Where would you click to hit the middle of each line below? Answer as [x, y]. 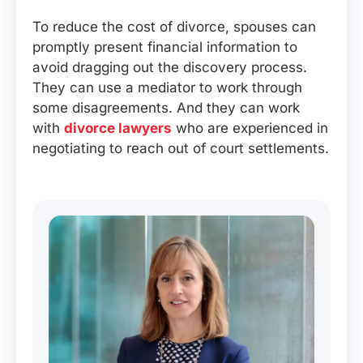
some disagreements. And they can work [166, 108]
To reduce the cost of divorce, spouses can [174, 27]
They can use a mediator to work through [167, 88]
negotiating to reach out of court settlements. [181, 148]
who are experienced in [250, 128]
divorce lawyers [118, 128]
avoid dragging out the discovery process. [170, 67]
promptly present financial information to [165, 47]
